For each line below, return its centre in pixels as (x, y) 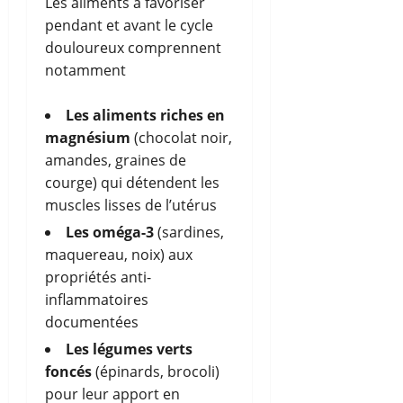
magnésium (88, 137)
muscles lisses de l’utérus (131, 205)
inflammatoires (97, 299)
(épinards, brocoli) (156, 371)
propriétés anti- (98, 277)
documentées (92, 322)
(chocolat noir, (181, 137)
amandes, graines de (116, 160)
